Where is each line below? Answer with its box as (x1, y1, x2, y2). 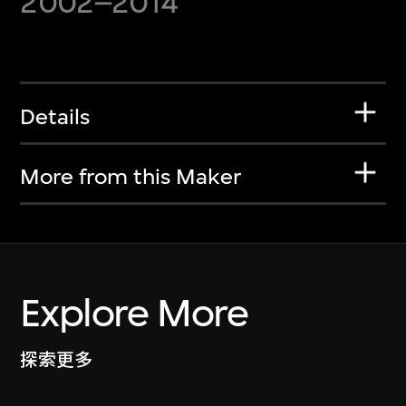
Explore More (20, 289, 248, 336)
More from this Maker (20, 164, 242, 190)
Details (20, 103, 91, 130)
